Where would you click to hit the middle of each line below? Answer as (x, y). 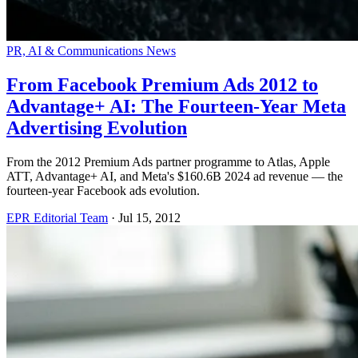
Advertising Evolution (97, 127)
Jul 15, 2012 (149, 217)
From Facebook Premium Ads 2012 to (162, 84)
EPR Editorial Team (57, 217)
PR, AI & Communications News (91, 50)
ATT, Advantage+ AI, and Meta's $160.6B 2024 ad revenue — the (175, 176)
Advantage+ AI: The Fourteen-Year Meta (176, 106)
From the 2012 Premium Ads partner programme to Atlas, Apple (168, 161)
